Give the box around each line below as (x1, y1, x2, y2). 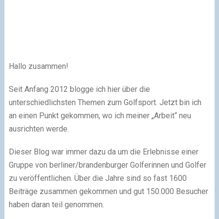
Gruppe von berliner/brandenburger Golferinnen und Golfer (8, 160, 206, 170)
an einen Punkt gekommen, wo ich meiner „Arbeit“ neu (8, 111, 191, 121)
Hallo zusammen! (8, 62, 68, 71)
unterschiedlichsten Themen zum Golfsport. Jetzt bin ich (8, 98, 201, 108)
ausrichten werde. (8, 124, 69, 134)
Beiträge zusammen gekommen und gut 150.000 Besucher (8, 187, 208, 197)
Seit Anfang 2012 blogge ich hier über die (8, 85, 150, 94)
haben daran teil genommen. (8, 200, 104, 210)
